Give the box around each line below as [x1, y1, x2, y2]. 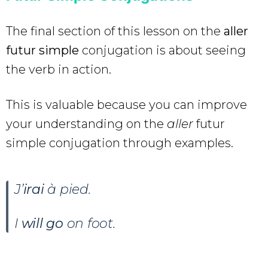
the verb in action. [6, 62, 111, 77]
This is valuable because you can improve [6, 97, 247, 112]
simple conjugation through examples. [6, 135, 233, 150]
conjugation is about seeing [82, 42, 246, 57]
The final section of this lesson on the [6, 23, 224, 38]
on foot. [63, 215, 115, 232]
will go [21, 215, 63, 232]
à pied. [44, 181, 91, 197]
